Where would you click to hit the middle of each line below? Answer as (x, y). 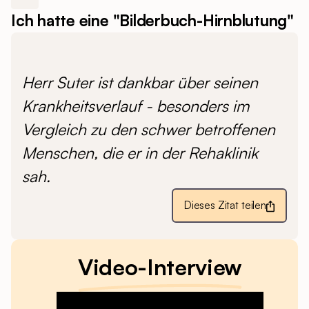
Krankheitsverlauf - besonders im (136, 106)
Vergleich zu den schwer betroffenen (149, 129)
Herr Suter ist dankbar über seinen (140, 82)
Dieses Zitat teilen (225, 205)
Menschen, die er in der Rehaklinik (140, 153)
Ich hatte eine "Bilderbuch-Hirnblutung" (153, 20)
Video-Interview (160, 267)
